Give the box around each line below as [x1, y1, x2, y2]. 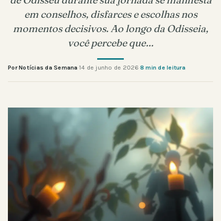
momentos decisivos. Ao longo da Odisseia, [13, 22, 208, 35]
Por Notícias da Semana [8, 64, 78, 71]
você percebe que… [67, 36, 154, 49]
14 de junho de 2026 [78, 64, 139, 71]
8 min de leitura [140, 64, 185, 71]
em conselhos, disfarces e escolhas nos [24, 7, 197, 20]
